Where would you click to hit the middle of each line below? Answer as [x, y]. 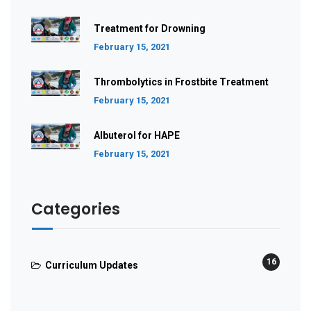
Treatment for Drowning [150, 29]
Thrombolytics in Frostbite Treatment [181, 82]
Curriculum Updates [92, 266]
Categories [76, 210]
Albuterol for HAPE [137, 136]
